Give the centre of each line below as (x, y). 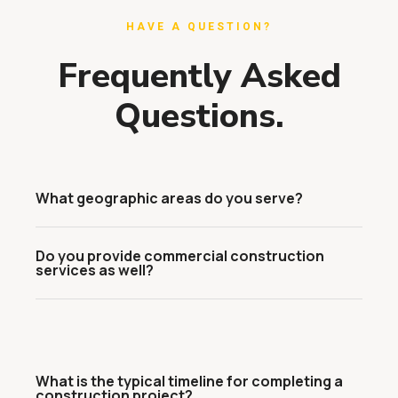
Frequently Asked (199, 76)
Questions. (199, 116)
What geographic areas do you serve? (169, 198)
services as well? (95, 270)
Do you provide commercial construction (180, 256)
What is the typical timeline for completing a (189, 381)
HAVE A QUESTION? (199, 27)
